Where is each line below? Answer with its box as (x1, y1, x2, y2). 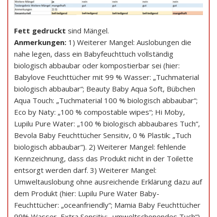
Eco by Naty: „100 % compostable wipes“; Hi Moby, (14, 107, 185, 117)
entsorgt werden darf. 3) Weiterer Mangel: (14, 165, 156, 175)
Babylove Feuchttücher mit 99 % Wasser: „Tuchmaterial (14, 72, 199, 82)
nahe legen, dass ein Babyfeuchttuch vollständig (14, 48, 173, 59)
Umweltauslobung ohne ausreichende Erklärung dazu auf (14, 176, 202, 186)
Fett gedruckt (14, 25, 66, 35)
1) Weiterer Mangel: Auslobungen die (66, 37, 191, 47)
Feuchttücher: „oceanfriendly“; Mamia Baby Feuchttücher (14, 200, 201, 210)
